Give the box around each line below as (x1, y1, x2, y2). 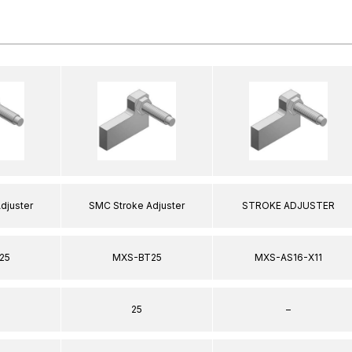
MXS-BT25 (112, 251, 162, 263)
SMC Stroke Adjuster (89, 200, 185, 211)
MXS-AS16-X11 (255, 251, 322, 263)
